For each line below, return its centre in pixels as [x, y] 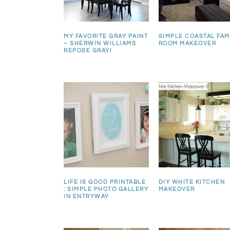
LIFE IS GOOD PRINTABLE [105, 182]
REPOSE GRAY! [88, 51]
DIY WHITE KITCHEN [192, 182]
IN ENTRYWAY [87, 197]
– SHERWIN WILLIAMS [100, 44]
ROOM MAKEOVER [187, 44]
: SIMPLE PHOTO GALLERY [106, 189]
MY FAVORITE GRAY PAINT [106, 36]
